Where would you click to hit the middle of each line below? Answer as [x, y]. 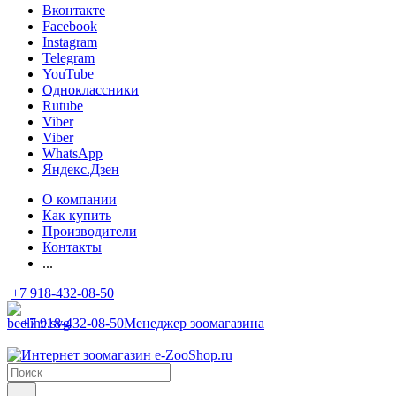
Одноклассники [91, 90]
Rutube [63, 106]
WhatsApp [72, 153]
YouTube [68, 74]
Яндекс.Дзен [81, 169]
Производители [90, 231]
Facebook [70, 26]
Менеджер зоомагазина [194, 323]
